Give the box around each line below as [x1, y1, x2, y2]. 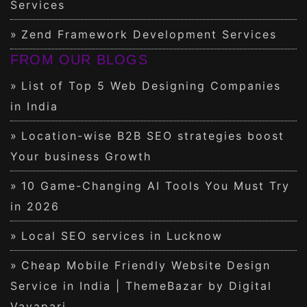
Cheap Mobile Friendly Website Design [21, 258, 271, 272]
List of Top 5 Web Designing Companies [21, 78, 281, 93]
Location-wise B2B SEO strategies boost [21, 128, 284, 143]
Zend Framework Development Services [21, 27, 277, 41]
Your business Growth [10, 149, 151, 163]
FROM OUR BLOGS [10, 51, 148, 67]
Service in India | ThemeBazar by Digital [10, 278, 272, 293]
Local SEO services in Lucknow [21, 228, 223, 243]
